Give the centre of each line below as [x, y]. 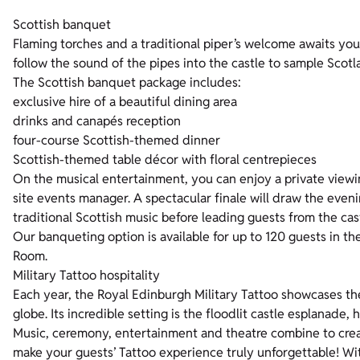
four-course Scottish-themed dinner [117, 141]
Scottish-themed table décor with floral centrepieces [165, 160]
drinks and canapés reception [97, 121]
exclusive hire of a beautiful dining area [125, 102]
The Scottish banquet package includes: [127, 83]
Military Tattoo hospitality [86, 276]
